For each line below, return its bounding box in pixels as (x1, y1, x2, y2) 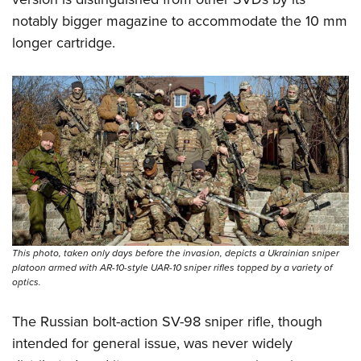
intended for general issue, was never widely (12, 332, 293, 354)
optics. (12, 274, 41, 289)
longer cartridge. (12, 32, 115, 54)
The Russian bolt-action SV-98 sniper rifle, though (12, 310, 322, 332)
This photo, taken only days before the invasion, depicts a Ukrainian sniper (12, 245, 339, 260)
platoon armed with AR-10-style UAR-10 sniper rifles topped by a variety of (12, 259, 332, 275)
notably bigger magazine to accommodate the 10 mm (12, 10, 347, 32)
